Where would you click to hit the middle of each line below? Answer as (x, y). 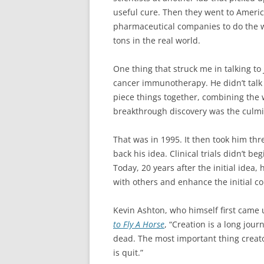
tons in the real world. (157, 40)
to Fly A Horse (139, 224)
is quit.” (128, 252)
